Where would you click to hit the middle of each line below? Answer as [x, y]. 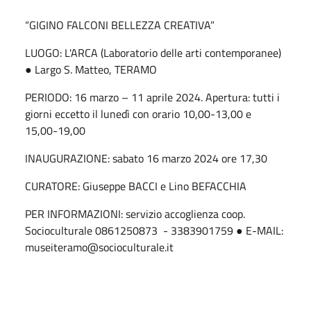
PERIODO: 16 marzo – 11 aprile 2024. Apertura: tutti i [152, 97]
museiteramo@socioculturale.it [102, 247]
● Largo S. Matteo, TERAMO [91, 69]
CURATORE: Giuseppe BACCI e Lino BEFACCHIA [136, 186]
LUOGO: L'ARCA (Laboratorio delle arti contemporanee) [153, 52]
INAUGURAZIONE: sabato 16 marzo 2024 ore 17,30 [148, 158]
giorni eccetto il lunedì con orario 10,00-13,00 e [138, 114]
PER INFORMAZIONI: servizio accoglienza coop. [135, 213]
